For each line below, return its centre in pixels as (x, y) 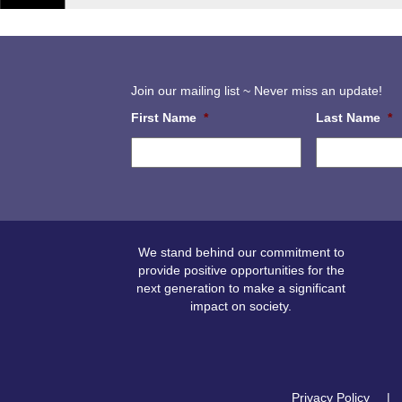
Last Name (349, 118)
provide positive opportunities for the (241, 270)
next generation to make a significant (241, 288)
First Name (164, 118)
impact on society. (241, 306)
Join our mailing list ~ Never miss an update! (257, 91)
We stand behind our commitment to (241, 252)
